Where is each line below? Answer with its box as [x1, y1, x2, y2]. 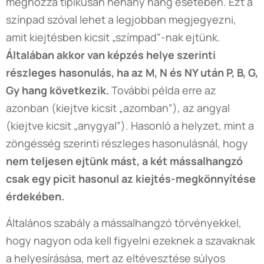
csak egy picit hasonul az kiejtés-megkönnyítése [6, 171, 256, 186]
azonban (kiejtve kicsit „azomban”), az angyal [6, 100, 230, 115]
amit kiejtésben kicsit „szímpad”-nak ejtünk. [6, 29, 220, 44]
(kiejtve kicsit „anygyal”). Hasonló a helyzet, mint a [6, 118, 254, 133]
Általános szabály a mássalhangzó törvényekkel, [6, 215, 242, 230]
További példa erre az [109, 82, 216, 97]
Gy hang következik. [6, 82, 109, 97]
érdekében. [6, 189, 64, 203]
